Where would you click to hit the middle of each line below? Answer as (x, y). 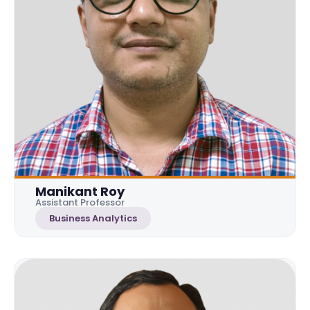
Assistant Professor (80, 202)
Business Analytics (93, 218)
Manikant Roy (80, 191)
